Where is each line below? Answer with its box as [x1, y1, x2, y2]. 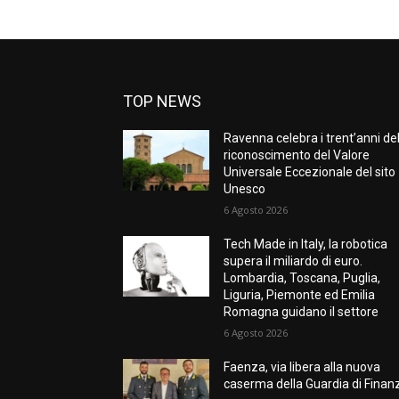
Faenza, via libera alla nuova [224, 360, 381, 374]
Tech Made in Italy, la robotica [224, 237, 388, 251]
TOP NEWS [123, 92, 201, 110]
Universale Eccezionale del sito [224, 165, 396, 179]
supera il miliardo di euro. [224, 254, 363, 268]
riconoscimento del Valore [224, 148, 370, 162]
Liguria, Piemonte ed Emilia [224, 288, 376, 302]
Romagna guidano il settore [224, 305, 379, 319]
